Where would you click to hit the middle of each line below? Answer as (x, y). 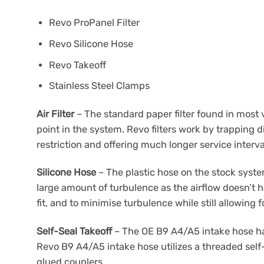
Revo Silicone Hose (91, 44)
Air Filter (55, 114)
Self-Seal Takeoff (74, 231)
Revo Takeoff (78, 65)
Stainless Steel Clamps (100, 86)
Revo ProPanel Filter (95, 22)
